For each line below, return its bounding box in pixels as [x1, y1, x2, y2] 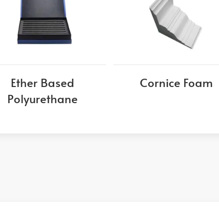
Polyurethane [7, 90, 78, 107]
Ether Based [11, 74, 75, 91]
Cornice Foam [140, 74, 213, 91]
